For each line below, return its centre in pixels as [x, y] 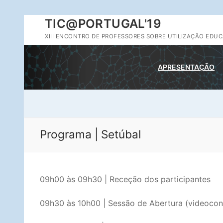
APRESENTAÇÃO [186, 67]
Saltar [34, 20]
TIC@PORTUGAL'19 [103, 24]
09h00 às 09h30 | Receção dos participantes [125, 179]
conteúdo [41, 45]
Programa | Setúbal [90, 134]
